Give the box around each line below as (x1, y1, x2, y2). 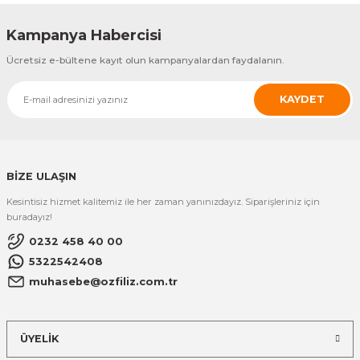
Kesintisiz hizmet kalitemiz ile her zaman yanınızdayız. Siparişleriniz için (6, 196, 320, 208)
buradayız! (6, 211, 52, 223)
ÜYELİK (20, 333, 59, 346)
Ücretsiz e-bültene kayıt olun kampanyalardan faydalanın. (6, 54, 284, 67)
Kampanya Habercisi (6, 27, 162, 45)
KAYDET (280, 93, 325, 106)
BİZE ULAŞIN (6, 170, 76, 183)
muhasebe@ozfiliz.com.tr (29, 275, 178, 288)
